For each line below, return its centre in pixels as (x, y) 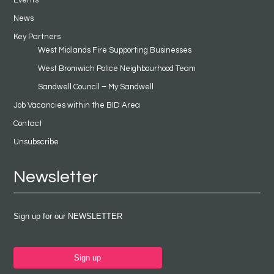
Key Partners (37, 37)
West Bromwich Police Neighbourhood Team (117, 69)
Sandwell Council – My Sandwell (95, 87)
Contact (28, 124)
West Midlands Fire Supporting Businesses (114, 50)
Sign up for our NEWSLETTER (68, 217)
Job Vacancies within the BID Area (76, 106)
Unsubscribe (36, 142)
